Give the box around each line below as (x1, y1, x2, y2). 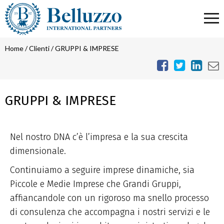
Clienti (29, 44, 49, 52)
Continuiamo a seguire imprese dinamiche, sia (10, 164, 194, 175)
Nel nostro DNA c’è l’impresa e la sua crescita (10, 131, 188, 142)
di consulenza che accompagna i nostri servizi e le (10, 206, 210, 217)
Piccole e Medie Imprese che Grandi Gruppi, (10, 178, 181, 189)
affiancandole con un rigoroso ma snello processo (10, 192, 209, 203)
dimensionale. (10, 145, 66, 156)
